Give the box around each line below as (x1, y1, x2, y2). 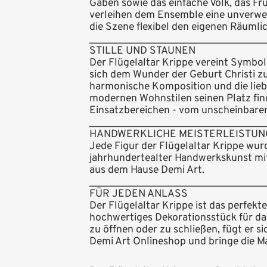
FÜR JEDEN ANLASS (89, 187, 188, 201)
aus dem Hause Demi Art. (89, 163, 204, 178)
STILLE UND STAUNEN (89, 44, 195, 58)
